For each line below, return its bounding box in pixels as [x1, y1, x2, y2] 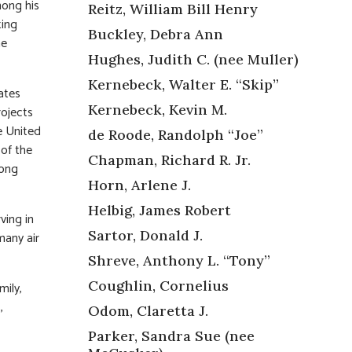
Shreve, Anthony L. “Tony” [88, 251, 270, 269]
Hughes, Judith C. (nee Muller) [88, 49, 299, 68]
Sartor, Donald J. [88, 225, 203, 244]
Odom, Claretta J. [88, 301, 208, 320]
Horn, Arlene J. [88, 175, 191, 194]
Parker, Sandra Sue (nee [88, 326, 255, 345]
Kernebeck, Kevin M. [88, 100, 227, 119]
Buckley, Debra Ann [88, 24, 223, 43]
